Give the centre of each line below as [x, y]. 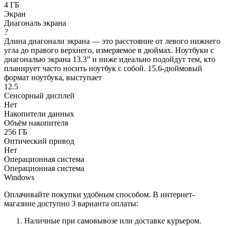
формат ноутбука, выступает [53, 77]
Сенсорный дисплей [39, 95]
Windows [19, 177]
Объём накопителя [36, 123]
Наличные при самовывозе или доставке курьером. [113, 220]
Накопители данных [39, 114]
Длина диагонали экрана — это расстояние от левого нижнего [112, 41]
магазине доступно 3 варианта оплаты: [71, 203]
